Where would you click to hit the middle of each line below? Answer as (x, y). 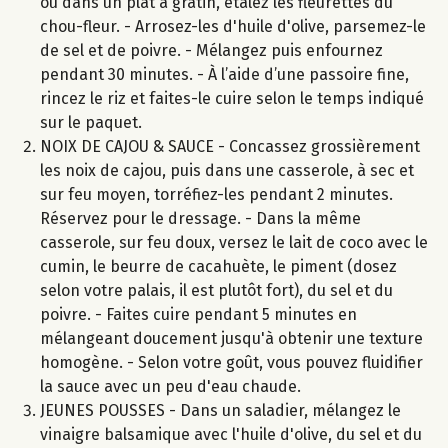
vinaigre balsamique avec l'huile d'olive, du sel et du (231, 434)
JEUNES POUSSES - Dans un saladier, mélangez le (220, 410)
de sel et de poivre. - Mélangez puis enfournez (211, 50)
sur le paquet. (91, 122)
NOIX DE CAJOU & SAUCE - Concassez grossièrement (230, 146)
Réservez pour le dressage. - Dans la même (200, 218)
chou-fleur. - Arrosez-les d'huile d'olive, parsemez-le (233, 26)
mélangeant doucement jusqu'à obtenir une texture (231, 338)
